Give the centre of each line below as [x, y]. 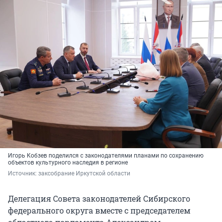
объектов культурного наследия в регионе [68, 163]
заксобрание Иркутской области [84, 174]
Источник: [23, 174]
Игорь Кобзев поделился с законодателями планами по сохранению [106, 156]
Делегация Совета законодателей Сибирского [99, 199]
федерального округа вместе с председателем [99, 211]
